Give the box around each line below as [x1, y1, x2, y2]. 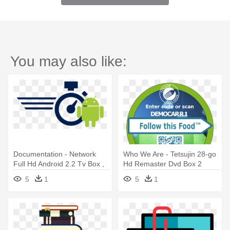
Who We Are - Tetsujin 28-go [123, 150, 216, 159]
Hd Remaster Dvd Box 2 [123, 160, 202, 168]
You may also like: [10, 53, 127, 70]
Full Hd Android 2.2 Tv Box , [13, 160, 104, 168]
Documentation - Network [13, 150, 96, 159]
